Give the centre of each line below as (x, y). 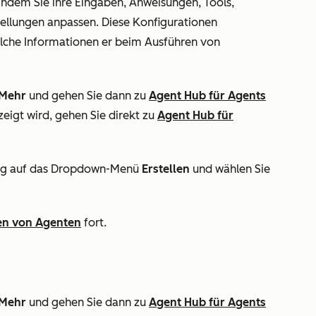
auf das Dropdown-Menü (74, 169)
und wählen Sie (230, 169)
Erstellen (166, 169)
